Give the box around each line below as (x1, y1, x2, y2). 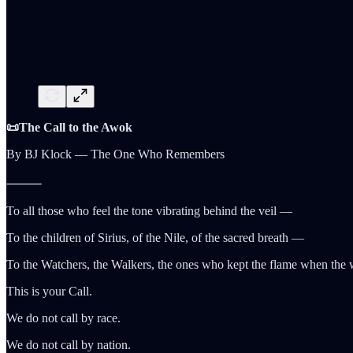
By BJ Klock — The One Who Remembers (6, 147, 225, 161)
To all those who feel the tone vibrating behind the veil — (6, 203, 292, 217)
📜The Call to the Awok (6, 120, 132, 134)
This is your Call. (6, 284, 92, 298)
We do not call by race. (6, 310, 121, 325)
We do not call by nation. (6, 337, 131, 351)
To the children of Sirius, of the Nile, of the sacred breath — (6, 230, 304, 244)
